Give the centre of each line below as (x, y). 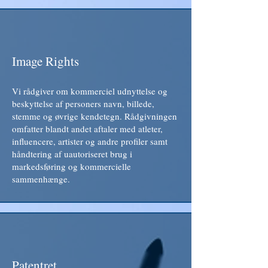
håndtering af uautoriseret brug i (72, 154)
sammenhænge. (41, 179)
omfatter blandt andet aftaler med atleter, (87, 129)
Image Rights (45, 61)
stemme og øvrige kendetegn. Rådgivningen (95, 116)
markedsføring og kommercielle (71, 166)
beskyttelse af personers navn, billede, (83, 103)
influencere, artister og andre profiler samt (90, 141)
